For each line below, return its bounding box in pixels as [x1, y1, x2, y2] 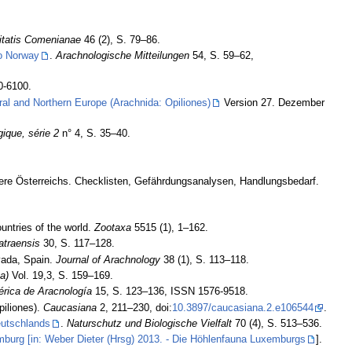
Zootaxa [93, 222, 131, 234]
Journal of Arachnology [55, 254, 160, 266]
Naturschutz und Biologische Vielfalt [66, 317, 232, 329]
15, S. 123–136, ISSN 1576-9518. [91, 286, 248, 298]
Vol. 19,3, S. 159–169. [8, 269, 113, 281]
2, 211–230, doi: [96, 302, 172, 313]
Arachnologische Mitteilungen [55, 50, 189, 62]
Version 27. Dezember [220, 97, 324, 108]
